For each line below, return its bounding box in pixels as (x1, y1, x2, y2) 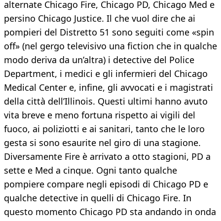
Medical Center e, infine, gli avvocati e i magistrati (4, 81, 213, 94)
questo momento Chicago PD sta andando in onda (4, 206, 216, 218)
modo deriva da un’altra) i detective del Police (4, 54, 194, 66)
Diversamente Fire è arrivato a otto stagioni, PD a (4, 150, 211, 163)
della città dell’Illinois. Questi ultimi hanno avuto (4, 95, 208, 108)
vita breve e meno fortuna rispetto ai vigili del (4, 109, 195, 121)
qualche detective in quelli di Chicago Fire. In (4, 192, 191, 204)
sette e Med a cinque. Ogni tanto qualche (4, 164, 177, 177)
